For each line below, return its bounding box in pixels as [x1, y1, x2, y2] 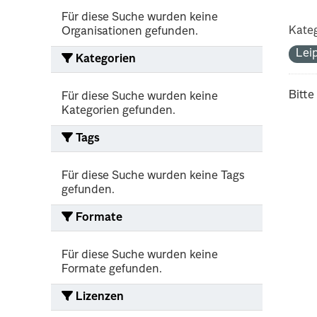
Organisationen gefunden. [62, 25, 198, 38]
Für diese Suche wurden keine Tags [62, 170, 244, 182]
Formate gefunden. [62, 263, 162, 275]
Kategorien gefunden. [62, 105, 175, 117]
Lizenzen [73, 291, 124, 303]
